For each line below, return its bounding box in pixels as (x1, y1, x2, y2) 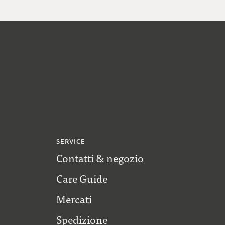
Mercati (56, 192, 92, 207)
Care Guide (56, 171, 107, 186)
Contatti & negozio (56, 151, 144, 166)
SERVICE (56, 137, 86, 147)
